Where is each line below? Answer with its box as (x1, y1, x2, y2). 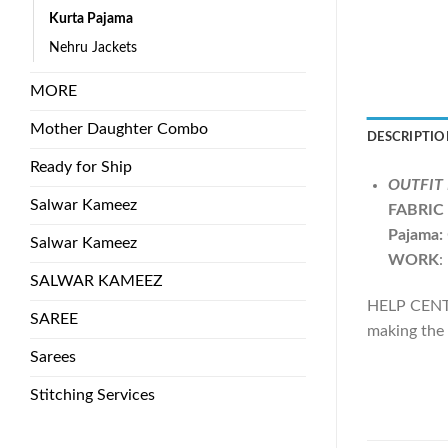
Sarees (30, 348, 76, 365)
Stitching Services (30, 386, 155, 403)
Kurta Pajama (49, 10, 133, 26)
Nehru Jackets (49, 39, 137, 55)
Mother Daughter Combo (30, 120, 208, 137)
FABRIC (387, 201, 444, 218)
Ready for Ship (30, 158, 132, 175)
